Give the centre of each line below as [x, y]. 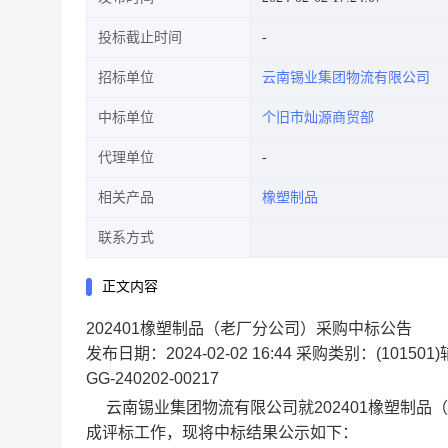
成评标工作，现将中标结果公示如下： [222, 432]
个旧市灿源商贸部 [318, 117]
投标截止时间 [140, 37]
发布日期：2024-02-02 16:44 [189, 353]
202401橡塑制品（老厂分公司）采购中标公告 [249, 328]
